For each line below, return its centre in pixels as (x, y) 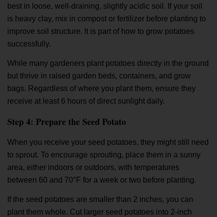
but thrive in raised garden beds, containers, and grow (99, 76)
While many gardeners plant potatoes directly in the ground (108, 63)
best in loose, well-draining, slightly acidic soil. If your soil (105, 6)
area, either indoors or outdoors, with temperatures (93, 167)
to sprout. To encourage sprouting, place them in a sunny (104, 155)
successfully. (29, 44)
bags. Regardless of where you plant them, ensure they (101, 89)
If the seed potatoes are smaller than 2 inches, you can (100, 200)
